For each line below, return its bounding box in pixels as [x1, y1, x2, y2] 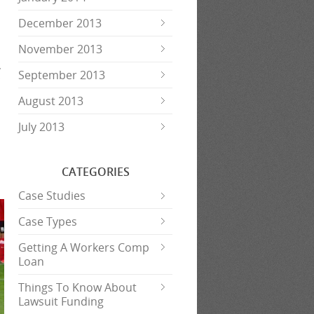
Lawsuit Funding [18, 294, 104, 309]
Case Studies [18, 188, 86, 203]
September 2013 [18, 67, 105, 83]
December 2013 [18, 15, 102, 31]
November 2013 [18, 41, 102, 57]
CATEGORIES [61, 164, 130, 179]
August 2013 [18, 93, 83, 109]
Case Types [18, 214, 77, 229]
